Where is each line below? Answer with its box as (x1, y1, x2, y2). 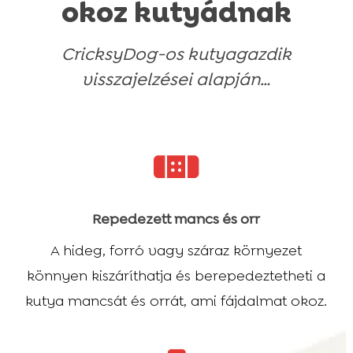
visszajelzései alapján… (82, 68, 271, 91)
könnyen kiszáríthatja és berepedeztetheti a (27, 266, 326, 285)
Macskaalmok (99, 13, 147, 22)
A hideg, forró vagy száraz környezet (50, 240, 303, 260)
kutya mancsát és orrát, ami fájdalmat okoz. (25, 291, 328, 310)
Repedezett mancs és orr (92, 209, 261, 229)
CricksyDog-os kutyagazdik (61, 43, 292, 66)
